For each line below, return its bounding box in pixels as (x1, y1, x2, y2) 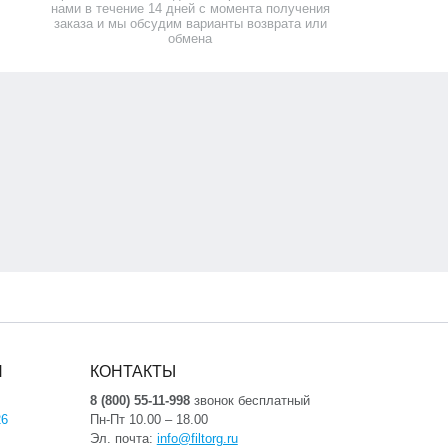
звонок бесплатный (189, 393, 310, 408)
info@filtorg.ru (156, 431, 238, 446)
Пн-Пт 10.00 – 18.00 (89, 412, 208, 427)
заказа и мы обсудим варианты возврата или (53, 16, 327, 31)
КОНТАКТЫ (89, 363, 176, 380)
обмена (168, 31, 213, 46)
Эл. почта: (89, 431, 157, 446)
